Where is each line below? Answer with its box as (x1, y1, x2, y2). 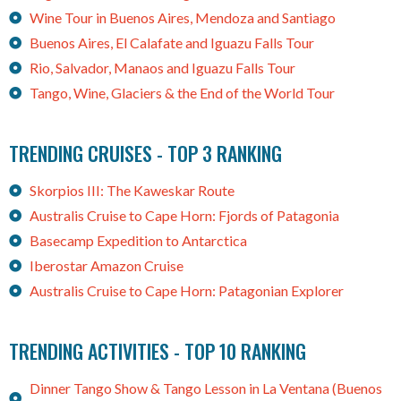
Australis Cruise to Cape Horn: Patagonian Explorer (29, 282, 344, 300)
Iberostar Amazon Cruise (29, 257, 183, 275)
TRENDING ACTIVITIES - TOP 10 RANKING (9, 337, 306, 366)
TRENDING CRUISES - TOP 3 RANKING (9, 139, 282, 168)
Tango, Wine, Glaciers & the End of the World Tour (29, 84, 335, 102)
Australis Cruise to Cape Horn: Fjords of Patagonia (29, 207, 339, 225)
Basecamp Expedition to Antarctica (29, 232, 247, 250)
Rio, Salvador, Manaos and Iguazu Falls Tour (29, 59, 295, 77)
